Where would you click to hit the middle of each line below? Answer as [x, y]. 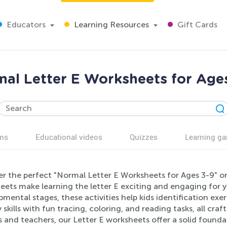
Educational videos [69, 137]
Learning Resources [110, 25]
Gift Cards [196, 25]
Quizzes [144, 137]
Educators [25, 25]
